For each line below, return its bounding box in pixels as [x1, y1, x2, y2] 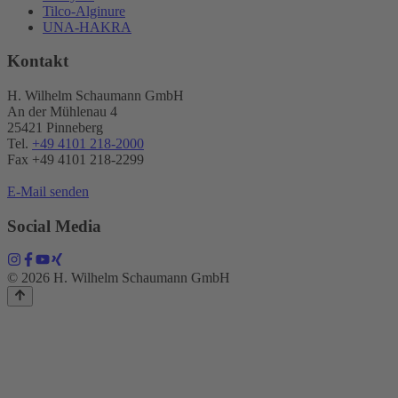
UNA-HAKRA [43, 19, 131, 35]
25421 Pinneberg [7, 120, 103, 136]
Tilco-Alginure [43, 3, 125, 19]
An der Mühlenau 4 [7, 104, 117, 120]
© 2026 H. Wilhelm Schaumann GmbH [7, 270, 230, 286]
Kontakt [7, 52, 68, 71]
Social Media [7, 216, 101, 235]
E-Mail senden [7, 184, 89, 200]
